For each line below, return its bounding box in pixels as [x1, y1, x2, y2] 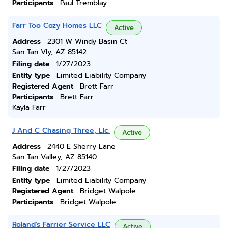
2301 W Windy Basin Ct [47, 36, 127, 47]
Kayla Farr [12, 102, 46, 113]
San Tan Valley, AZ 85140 [12, 152, 97, 162]
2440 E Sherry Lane [47, 141, 116, 152]
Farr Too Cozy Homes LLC [12, 20, 102, 31]
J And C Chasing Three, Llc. [12, 125, 110, 136]
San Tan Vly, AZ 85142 [12, 47, 87, 58]
